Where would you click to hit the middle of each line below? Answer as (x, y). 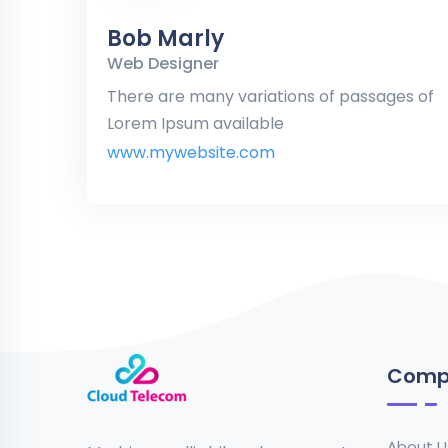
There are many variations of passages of (270, 96)
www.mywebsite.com (191, 152)
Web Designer (163, 63)
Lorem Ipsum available (195, 123)
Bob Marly (165, 38)
